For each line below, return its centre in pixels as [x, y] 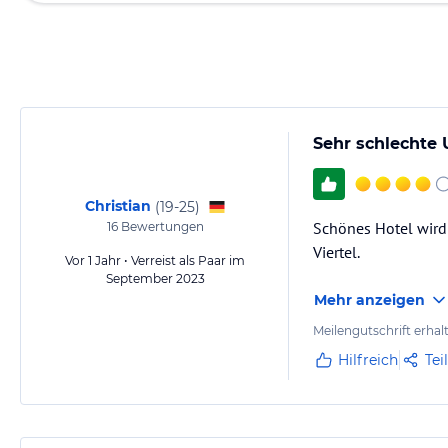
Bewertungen [160, 226]
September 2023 [155, 278]
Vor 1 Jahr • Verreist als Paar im [155, 260]
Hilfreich [368, 360]
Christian [117, 206]
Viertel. [336, 252]
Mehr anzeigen [369, 300]
